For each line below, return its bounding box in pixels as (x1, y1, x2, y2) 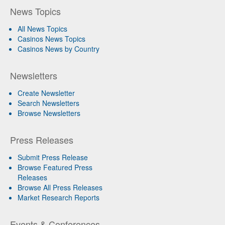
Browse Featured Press (18, 162, 92, 173)
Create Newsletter (18, 88, 75, 98)
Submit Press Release (18, 152, 88, 163)
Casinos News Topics (18, 34, 85, 44)
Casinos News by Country (18, 44, 99, 54)
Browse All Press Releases (18, 182, 102, 193)
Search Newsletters (18, 98, 79, 108)
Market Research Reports (18, 192, 99, 203)
